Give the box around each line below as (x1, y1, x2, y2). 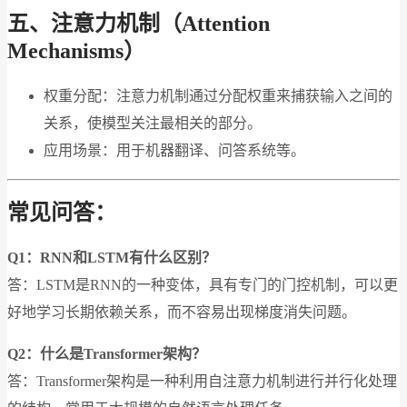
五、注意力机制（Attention (7, 12, 270, 36)
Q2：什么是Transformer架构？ (7, 345, 206, 362)
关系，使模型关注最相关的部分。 (44, 115, 262, 132)
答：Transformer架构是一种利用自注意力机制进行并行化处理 (7, 372, 397, 389)
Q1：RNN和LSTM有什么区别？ (7, 249, 216, 265)
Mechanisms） (7, 39, 145, 64)
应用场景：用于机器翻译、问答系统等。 (44, 143, 305, 159)
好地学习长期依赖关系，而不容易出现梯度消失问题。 (7, 303, 356, 320)
